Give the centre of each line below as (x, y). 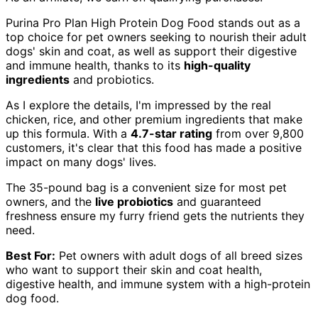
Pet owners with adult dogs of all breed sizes (179, 255)
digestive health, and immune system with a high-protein (158, 284)
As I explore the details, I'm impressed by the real (138, 105)
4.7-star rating (171, 133)
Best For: (31, 255)
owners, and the (50, 201)
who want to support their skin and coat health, (134, 269)
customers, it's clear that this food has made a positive (154, 147)
